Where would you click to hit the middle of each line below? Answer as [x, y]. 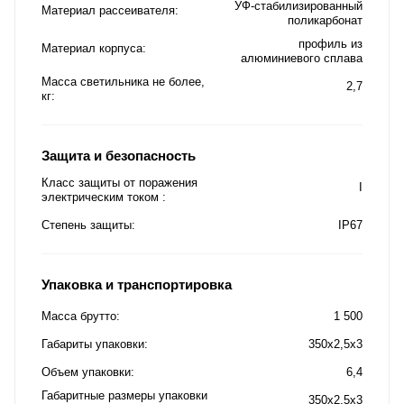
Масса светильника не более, [123, 81]
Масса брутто [79, 316]
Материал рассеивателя [108, 10]
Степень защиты [87, 225]
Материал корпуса [92, 48]
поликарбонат [325, 20]
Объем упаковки [86, 372]
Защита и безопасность [119, 155]
